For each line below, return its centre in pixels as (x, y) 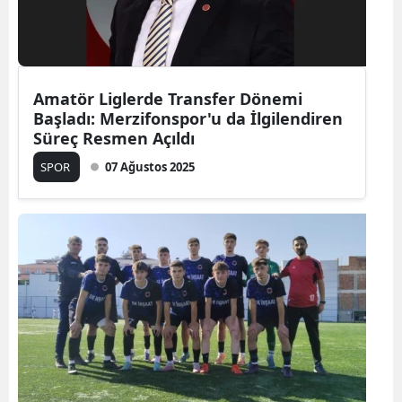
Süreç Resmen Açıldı (114, 138)
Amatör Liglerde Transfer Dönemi (168, 98)
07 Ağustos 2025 (150, 166)
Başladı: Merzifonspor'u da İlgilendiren (188, 118)
